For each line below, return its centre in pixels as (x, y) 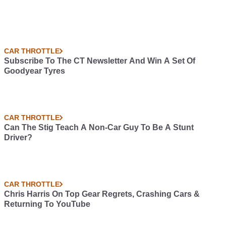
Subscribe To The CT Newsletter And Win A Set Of (100, 61)
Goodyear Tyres (35, 71)
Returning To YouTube (47, 204)
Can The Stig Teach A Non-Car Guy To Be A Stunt (99, 127)
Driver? (18, 137)
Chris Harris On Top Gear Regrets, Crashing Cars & (102, 194)
